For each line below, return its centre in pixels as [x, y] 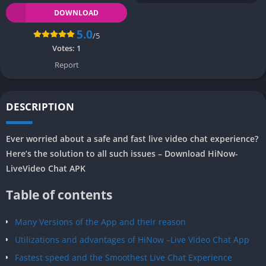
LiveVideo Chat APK [46, 168]
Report [66, 64]
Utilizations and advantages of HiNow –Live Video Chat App [132, 239]
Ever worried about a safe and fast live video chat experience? [132, 138]
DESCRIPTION [40, 106]
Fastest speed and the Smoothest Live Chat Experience [123, 257]
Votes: [64, 48]
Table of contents [59, 194]
